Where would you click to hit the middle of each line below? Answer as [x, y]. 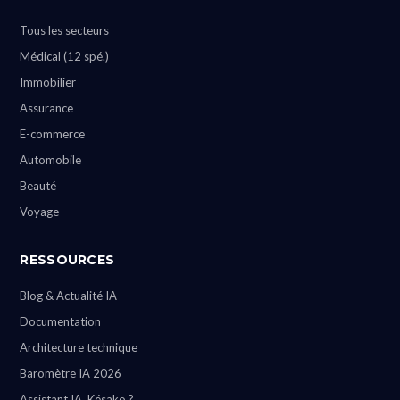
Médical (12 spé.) [65, 56]
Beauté [38, 186]
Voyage [40, 212]
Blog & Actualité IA [69, 296]
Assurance [47, 108]
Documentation [61, 321]
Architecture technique [79, 347]
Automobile [51, 160]
